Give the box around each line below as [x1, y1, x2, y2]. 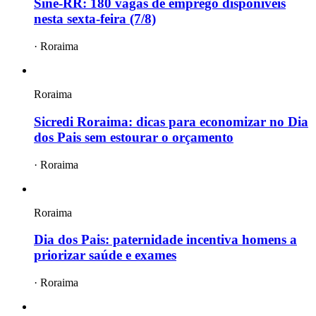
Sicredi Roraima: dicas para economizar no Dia [34, 114, 308, 129]
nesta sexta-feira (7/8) [34, 11, 156, 27]
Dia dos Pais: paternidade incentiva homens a [34, 232, 297, 248]
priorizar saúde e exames [34, 248, 176, 263]
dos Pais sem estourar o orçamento [34, 129, 233, 145]
